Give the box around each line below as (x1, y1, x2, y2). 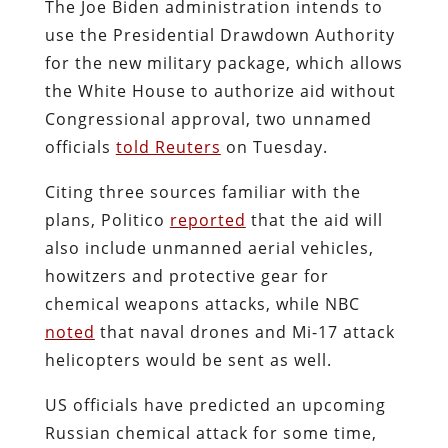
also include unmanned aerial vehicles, (44, 236, 374, 259)
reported (169, 208, 246, 231)
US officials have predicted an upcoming (44, 393, 386, 416)
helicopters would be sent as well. (44, 348, 337, 371)
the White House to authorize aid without (44, 79, 396, 102)
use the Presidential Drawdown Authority (44, 23, 395, 46)
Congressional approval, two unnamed (44, 107, 372, 130)
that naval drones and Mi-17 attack (94, 320, 395, 343)
